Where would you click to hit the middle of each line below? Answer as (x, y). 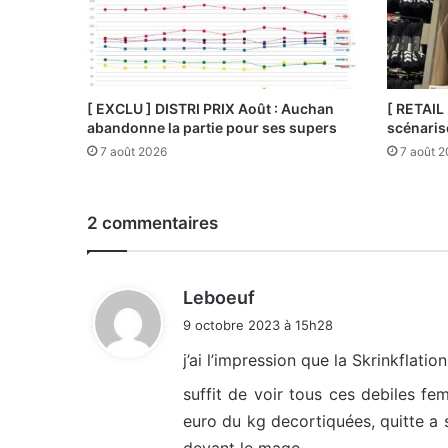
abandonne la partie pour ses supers (212, 128)
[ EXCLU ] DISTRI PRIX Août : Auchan (210, 109)
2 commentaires (152, 223)
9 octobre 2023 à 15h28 (258, 325)
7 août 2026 (133, 152)
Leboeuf (219, 298)
